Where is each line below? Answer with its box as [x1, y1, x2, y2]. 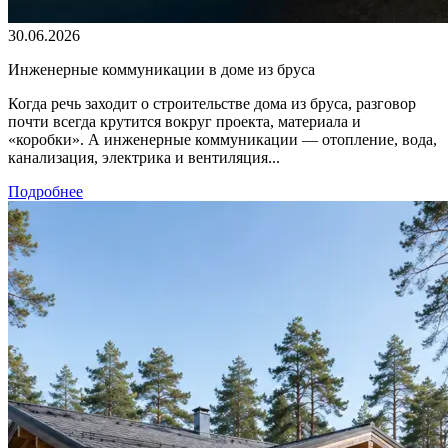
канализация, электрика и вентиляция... [8, 148, 280, 166]
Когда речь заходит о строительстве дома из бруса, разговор [8, 94, 416, 112]
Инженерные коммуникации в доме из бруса [8, 60, 315, 78]
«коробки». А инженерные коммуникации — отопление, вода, [8, 130, 437, 148]
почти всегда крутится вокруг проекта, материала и [8, 112, 361, 130]
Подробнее [8, 182, 83, 200]
